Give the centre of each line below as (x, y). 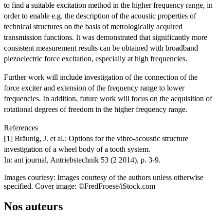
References (21, 127)
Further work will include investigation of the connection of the (101, 77)
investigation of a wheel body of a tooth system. (77, 149)
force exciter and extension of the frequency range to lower (94, 88)
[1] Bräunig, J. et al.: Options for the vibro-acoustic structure (96, 138)
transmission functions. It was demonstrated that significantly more (106, 37)
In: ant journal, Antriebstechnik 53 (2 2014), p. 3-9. (82, 160)
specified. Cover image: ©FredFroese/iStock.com (80, 186)
